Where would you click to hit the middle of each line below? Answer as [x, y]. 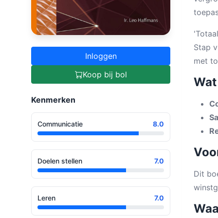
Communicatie [60, 124]
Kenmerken [53, 100]
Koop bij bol [105, 74]
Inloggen [101, 56]
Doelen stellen [60, 161]
